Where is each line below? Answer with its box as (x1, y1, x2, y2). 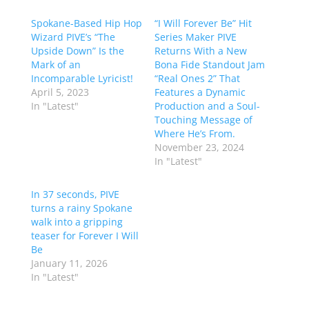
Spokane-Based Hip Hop (30, 17, 142, 30)
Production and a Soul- (154, 99, 260, 113)
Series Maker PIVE (154, 30, 237, 44)
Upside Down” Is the (30, 44, 124, 58)
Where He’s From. (154, 127, 235, 141)
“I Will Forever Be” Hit (154, 17, 252, 30)
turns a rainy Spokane (30, 201, 132, 215)
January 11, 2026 (30, 257, 108, 270)
